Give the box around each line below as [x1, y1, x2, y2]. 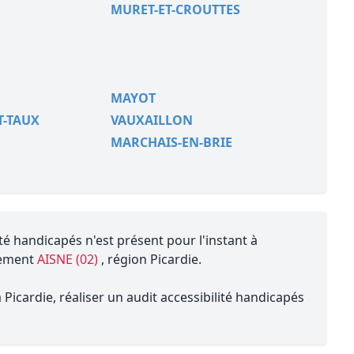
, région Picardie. [101, 250, 201, 268]
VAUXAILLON [110, 111, 193, 129]
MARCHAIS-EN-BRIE [110, 134, 232, 151]
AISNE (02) [37, 250, 101, 268]
